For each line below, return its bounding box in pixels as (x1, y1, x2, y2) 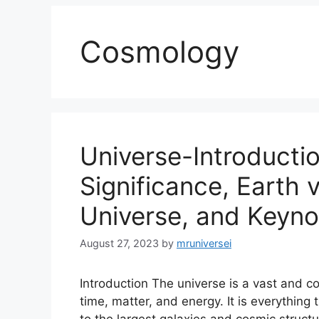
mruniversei (177, 237, 231, 250)
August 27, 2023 (80, 237, 159, 250)
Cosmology (80, 33, 239, 70)
